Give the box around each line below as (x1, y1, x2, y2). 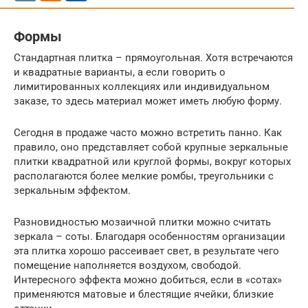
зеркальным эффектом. (14, 184, 131, 197)
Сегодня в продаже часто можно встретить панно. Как (14, 126, 282, 139)
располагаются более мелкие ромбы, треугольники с (14, 169, 274, 182)
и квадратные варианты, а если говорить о (14, 65, 225, 78)
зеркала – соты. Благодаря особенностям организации (14, 230, 285, 243)
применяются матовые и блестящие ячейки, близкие (14, 287, 274, 300)
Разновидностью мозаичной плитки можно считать (14, 215, 271, 228)
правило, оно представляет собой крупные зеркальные (14, 140, 288, 153)
